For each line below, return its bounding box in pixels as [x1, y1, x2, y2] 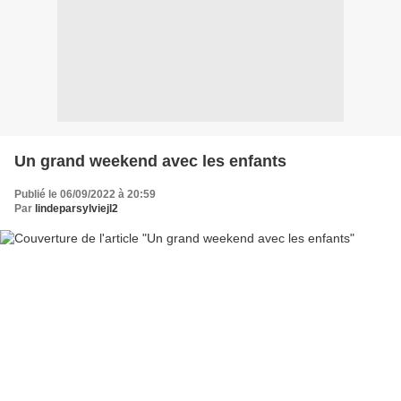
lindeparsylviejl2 [35, 201, 118, 215]
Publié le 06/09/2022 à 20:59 [14, 187, 156, 200]
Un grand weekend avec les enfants [14, 151, 286, 170]
